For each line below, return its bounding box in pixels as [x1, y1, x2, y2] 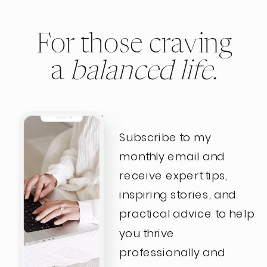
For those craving [36, 32, 232, 58]
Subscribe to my [119, 129, 212, 145]
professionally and [119, 244, 225, 260]
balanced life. [70, 58, 217, 85]
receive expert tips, [119, 167, 228, 184]
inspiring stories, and [119, 187, 237, 203]
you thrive [119, 225, 175, 241]
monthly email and [119, 148, 225, 164]
